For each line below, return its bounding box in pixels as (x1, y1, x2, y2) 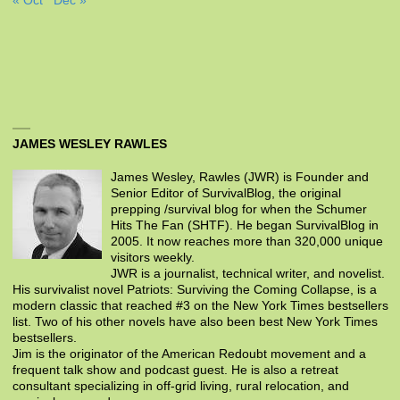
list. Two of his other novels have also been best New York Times (12, 314, 378, 329)
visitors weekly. (110, 250, 195, 264)
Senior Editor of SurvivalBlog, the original (110, 186, 341, 200)
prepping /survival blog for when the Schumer (110, 202, 367, 216)
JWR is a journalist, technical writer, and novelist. (110, 266, 385, 280)
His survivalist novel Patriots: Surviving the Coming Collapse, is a (12, 282, 377, 296)
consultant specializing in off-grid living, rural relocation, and (12, 379, 349, 393)
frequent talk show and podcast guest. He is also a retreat (12, 362, 338, 377)
